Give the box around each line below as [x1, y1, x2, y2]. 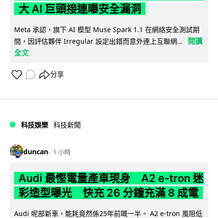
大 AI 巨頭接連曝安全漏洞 [18, 2, 141, 16]
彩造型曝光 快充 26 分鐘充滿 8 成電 [18, 186, 199, 200]
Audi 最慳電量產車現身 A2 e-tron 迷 [18, 172, 203, 185]
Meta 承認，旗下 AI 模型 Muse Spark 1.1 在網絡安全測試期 [14, 25, 200, 35]
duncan [23, 146, 48, 156]
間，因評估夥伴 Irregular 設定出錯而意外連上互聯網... [14, 36, 183, 46]
